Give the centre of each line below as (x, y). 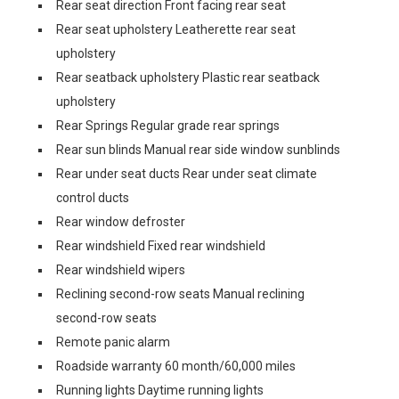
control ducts (93, 198)
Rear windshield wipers (121, 270)
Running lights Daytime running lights (160, 390)
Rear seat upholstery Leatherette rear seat (176, 29)
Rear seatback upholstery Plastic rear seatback (188, 77)
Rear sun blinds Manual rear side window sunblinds (198, 150)
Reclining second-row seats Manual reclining (180, 294)
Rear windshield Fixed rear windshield (161, 246)
